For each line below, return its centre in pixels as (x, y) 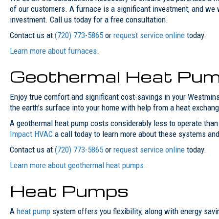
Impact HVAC (31, 134)
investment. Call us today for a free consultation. (89, 19)
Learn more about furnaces (53, 51)
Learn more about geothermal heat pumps (77, 165)
